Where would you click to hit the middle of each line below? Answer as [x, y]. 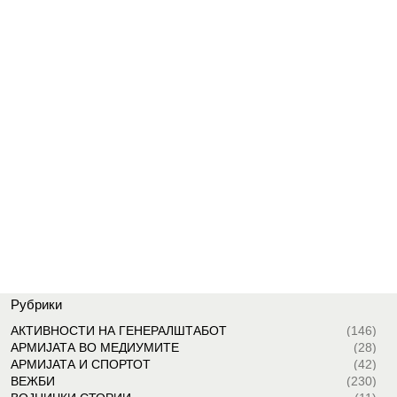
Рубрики [36, 305]
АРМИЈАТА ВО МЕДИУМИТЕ [94, 348]
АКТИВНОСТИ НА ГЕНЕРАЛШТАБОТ [118, 331]
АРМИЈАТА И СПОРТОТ [80, 365]
